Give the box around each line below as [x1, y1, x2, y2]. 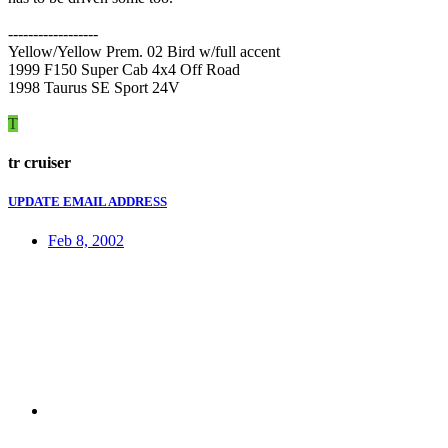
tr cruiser [8, 154, 71, 172]
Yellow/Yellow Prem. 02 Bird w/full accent [8, 42, 280, 60]
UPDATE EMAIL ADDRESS [8, 194, 167, 210]
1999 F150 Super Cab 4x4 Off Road [8, 60, 240, 78]
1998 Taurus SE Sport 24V [8, 78, 180, 96]
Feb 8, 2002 [48, 232, 124, 250]
